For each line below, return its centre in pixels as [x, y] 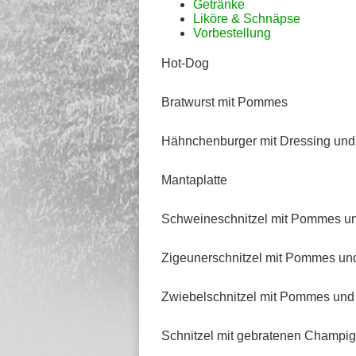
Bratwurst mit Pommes [224, 102]
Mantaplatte [194, 180]
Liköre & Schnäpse [247, 19]
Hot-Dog [185, 63]
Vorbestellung [232, 33]
